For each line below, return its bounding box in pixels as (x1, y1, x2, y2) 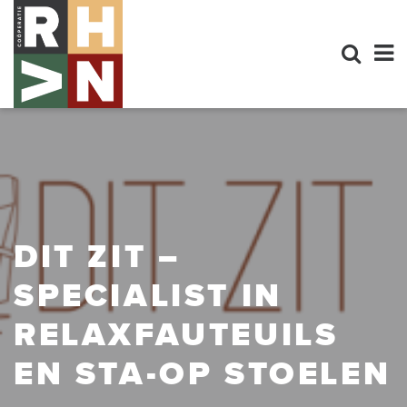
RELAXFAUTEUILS (14, 315, 339, 352)
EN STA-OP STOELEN (14, 354, 392, 392)
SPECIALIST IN (14, 276, 283, 313)
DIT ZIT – (14, 237, 181, 274)
